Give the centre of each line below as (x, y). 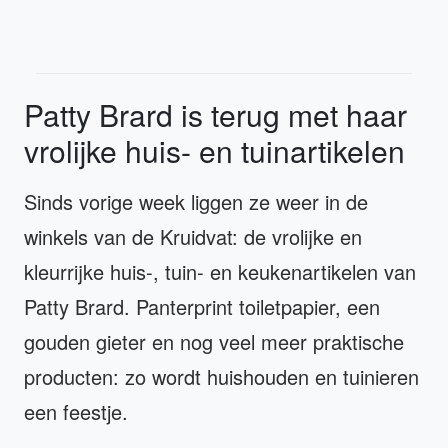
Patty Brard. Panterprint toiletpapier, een (202, 306)
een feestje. (76, 411)
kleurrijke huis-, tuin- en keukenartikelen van (220, 271)
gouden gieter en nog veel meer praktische (214, 341)
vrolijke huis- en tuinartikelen (214, 150)
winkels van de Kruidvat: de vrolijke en (193, 236)
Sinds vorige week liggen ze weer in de (196, 201)
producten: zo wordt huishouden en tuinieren (221, 376)
